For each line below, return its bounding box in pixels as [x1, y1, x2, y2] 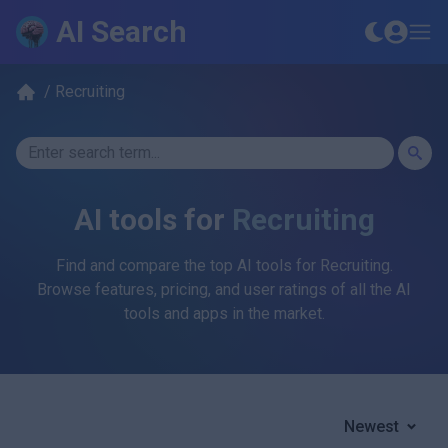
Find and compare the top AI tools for [55, 256, 320, 275]
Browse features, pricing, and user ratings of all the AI [37, 280, 411, 299]
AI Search [56, 14, 187, 49]
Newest [344, 416, 399, 436]
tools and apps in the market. [123, 304, 325, 323]
